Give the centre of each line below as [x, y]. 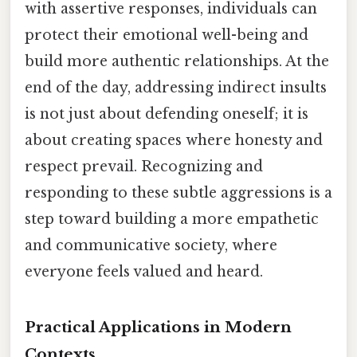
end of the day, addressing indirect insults [176, 87]
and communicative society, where [151, 245]
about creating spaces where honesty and [174, 140]
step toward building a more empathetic [172, 219]
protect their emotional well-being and [167, 35]
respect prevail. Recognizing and [144, 166]
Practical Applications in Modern [158, 328]
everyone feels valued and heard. [144, 271]
